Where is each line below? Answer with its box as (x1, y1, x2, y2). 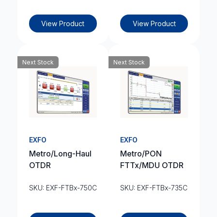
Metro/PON (120, 149, 162, 158)
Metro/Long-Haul (29, 149, 92, 158)
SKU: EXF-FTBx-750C (29, 184, 97, 192)
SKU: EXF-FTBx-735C (120, 184, 187, 192)
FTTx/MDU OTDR (120, 160, 184, 170)
